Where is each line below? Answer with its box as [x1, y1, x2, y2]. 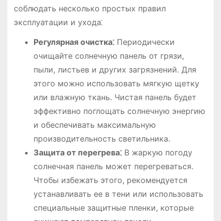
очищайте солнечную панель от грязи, [33, 51, 184, 61]
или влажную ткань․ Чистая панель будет [33, 92, 196, 103]
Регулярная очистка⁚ [33, 37, 114, 47]
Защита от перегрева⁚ [33, 147, 122, 158]
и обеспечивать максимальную [33, 120, 156, 130]
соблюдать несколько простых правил [13, 3, 166, 13]
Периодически [114, 37, 175, 47]
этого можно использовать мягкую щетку [33, 78, 199, 89]
